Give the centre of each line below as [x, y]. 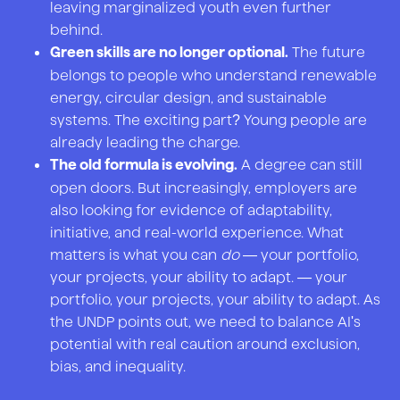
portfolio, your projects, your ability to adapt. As [215, 299]
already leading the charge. [145, 142]
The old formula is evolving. [144, 165]
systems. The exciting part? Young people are [208, 120]
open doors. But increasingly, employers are [204, 187]
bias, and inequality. [118, 366]
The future [327, 52]
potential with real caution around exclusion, [205, 344]
